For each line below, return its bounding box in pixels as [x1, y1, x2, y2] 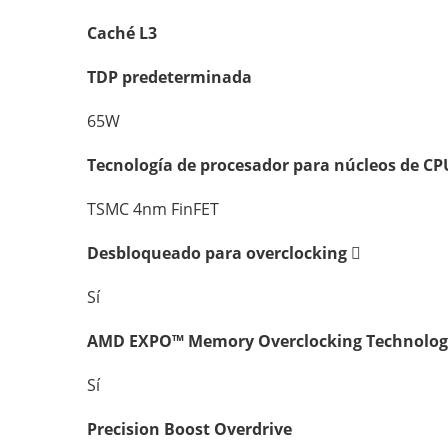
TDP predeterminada [87, 66, 252, 88]
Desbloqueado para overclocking [87, 242, 351, 264]
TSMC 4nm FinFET [87, 198, 219, 220]
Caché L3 [87, 22, 157, 44]
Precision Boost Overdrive [87, 418, 292, 440]
